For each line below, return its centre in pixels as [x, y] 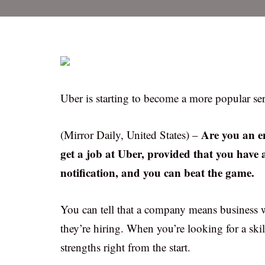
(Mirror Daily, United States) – [131, 135]
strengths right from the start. [125, 247]
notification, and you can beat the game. [157, 172]
